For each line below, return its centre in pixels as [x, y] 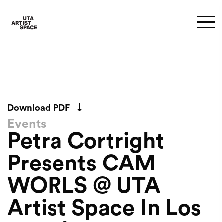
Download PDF [39, 108]
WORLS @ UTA [84, 186]
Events [27, 124]
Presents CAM [82, 164]
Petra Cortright [86, 141]
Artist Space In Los [104, 208]
